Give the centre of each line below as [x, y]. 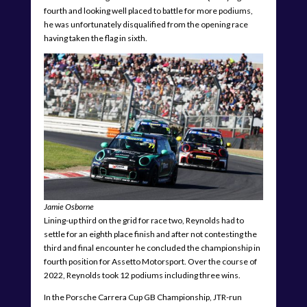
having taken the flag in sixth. [95, 38]
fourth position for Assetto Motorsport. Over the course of [150, 261]
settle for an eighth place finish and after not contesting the [150, 234]
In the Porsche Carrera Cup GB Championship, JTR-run [143, 297]
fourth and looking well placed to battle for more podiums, [148, 10]
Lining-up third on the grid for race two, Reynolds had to [144, 220]
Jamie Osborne [69, 206]
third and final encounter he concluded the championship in [152, 247]
